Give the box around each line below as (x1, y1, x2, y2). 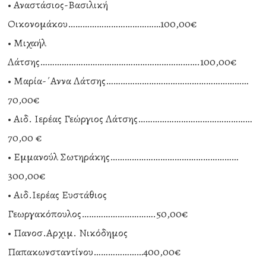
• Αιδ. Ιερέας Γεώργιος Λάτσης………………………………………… (8, 112, 252, 126)
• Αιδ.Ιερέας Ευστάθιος (8, 188, 107, 202)
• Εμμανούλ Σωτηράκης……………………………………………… (8, 150, 239, 164)
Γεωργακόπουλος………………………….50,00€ (8, 207, 189, 221)
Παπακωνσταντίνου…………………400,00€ (8, 245, 182, 259)
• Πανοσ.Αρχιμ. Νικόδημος (8, 226, 128, 240)
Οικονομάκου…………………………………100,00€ (8, 17, 198, 31)
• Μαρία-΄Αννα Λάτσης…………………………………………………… (8, 74, 249, 88)
